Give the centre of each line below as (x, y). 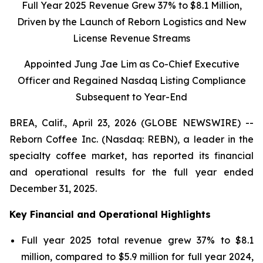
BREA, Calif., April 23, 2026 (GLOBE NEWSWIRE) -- (131, 123)
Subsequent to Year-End (131, 97)
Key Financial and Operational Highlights (110, 214)
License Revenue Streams (131, 38)
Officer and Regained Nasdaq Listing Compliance (131, 80)
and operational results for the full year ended (131, 172)
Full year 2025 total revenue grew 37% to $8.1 (137, 240)
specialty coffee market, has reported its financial (131, 156)
